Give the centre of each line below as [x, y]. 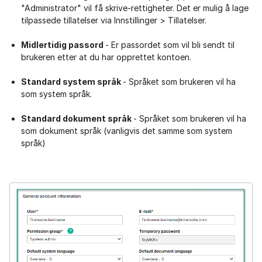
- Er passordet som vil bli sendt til [170, 45]
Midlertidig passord [63, 45]
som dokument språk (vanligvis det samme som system [127, 131]
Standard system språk [72, 82]
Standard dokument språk [77, 119]
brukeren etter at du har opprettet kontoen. [106, 57]
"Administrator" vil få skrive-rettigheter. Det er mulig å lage [135, 8]
